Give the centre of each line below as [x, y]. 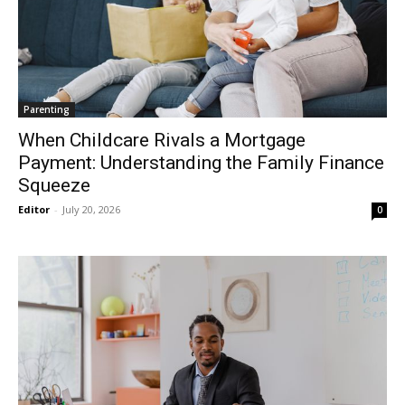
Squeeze [54, 185]
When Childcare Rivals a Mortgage [162, 140]
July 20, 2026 [91, 209]
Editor [34, 209]
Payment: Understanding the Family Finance [201, 162]
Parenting [47, 109]
